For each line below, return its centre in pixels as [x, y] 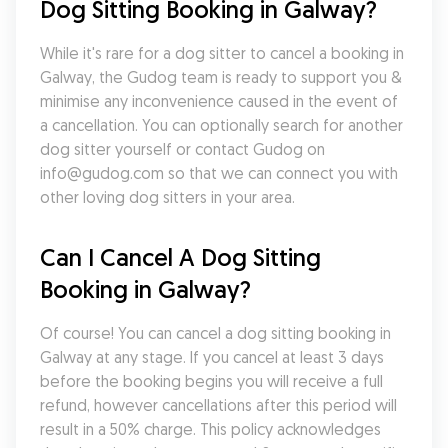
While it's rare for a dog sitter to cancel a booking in [222, 53]
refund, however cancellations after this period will [218, 405]
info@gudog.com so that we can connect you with [219, 173]
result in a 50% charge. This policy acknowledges [210, 429]
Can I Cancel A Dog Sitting [180, 257]
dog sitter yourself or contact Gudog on [182, 149]
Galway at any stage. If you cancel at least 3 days [212, 357]
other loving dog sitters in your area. [167, 197]
